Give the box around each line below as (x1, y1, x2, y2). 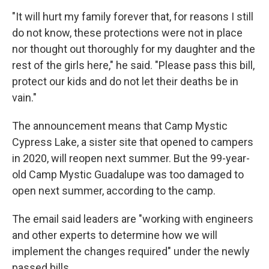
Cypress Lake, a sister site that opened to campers (12, 136, 253, 148)
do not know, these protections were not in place (12, 26, 243, 39)
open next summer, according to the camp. (12, 184, 216, 197)
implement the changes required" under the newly (12, 245, 250, 258)
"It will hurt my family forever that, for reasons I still (12, 10, 253, 23)
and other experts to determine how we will (12, 229, 217, 241)
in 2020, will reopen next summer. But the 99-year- (12, 152, 250, 165)
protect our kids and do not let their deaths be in (12, 75, 238, 88)
